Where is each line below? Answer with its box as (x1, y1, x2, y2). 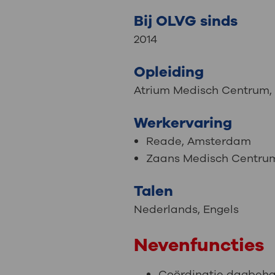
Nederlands (134, 202, 198, 217)
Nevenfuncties (134, 233, 265, 258)
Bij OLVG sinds (134, 11, 238, 31)
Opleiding (134, 62, 204, 82)
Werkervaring (134, 113, 233, 133)
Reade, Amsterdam (146, 134, 252, 149)
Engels (200, 202, 239, 217)
